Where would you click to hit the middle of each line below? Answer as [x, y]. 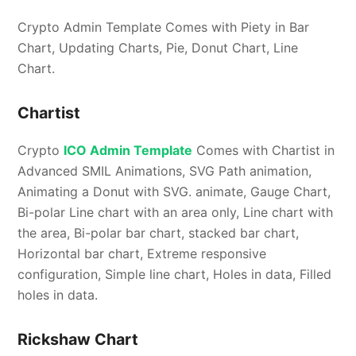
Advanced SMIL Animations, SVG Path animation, [165, 171]
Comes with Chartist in [264, 151]
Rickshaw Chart [78, 340]
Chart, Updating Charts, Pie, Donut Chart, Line [158, 48]
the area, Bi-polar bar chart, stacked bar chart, [159, 233]
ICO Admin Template [128, 151]
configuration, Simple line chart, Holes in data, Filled [175, 275]
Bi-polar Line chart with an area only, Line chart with [176, 213]
